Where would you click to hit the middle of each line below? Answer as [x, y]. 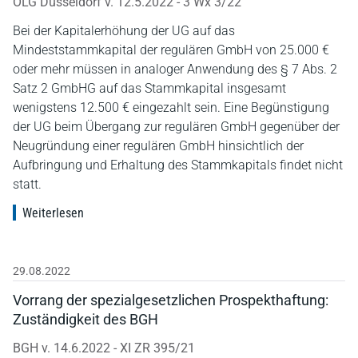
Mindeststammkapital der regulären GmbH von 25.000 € [171, 50]
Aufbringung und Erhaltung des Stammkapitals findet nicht [178, 165]
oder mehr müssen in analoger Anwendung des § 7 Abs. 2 [175, 69]
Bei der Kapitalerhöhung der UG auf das [124, 30]
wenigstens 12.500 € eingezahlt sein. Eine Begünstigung [171, 107]
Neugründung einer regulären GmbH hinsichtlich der [158, 145]
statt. [27, 184]
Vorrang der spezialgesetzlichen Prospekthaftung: [171, 300]
